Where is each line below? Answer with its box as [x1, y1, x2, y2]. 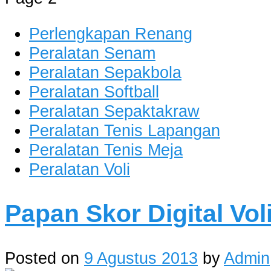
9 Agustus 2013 [84, 248, 198, 267]
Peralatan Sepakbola [29, 62, 181, 82]
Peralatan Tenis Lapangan [29, 120, 220, 140]
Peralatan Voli [29, 159, 130, 178]
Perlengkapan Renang [29, 24, 192, 43]
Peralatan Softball [29, 82, 159, 101]
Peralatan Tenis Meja [29, 140, 183, 159]
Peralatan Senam [29, 43, 155, 62]
